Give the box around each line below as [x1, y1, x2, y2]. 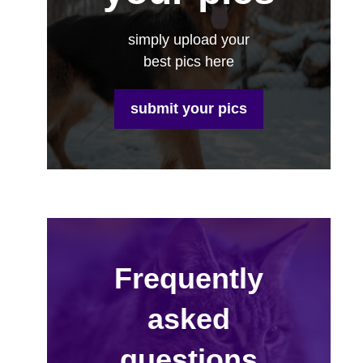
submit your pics [130, 100, 247, 117]
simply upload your [128, 32, 250, 49]
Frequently [114, 262, 263, 296]
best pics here [143, 53, 234, 70]
